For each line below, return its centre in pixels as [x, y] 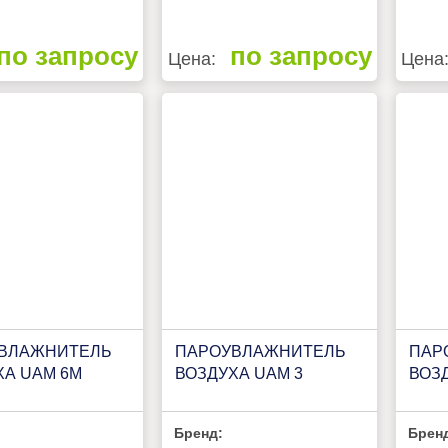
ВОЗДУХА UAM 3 [238, 373]
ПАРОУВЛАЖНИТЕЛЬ [260, 351]
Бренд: [199, 432]
